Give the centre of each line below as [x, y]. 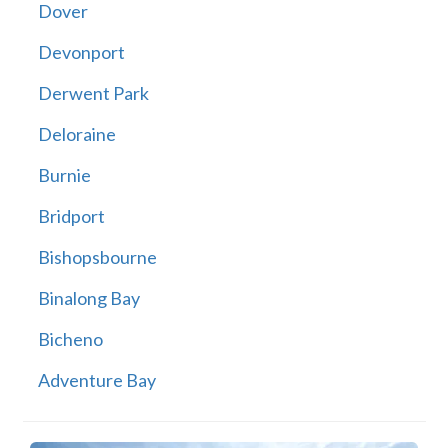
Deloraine [76, 134]
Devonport [81, 52]
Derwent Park [93, 93]
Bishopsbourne [97, 257]
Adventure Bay [96, 380]
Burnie [64, 175]
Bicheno [70, 339]
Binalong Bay [88, 298]
